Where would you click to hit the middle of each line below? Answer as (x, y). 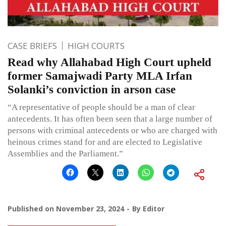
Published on (32, 208)
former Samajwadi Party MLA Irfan (100, 76)
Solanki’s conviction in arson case (92, 89)
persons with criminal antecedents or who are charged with (112, 130)
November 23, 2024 (90, 208)
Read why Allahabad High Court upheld (109, 62)
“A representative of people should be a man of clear (101, 107)
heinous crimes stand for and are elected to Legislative (105, 142)
